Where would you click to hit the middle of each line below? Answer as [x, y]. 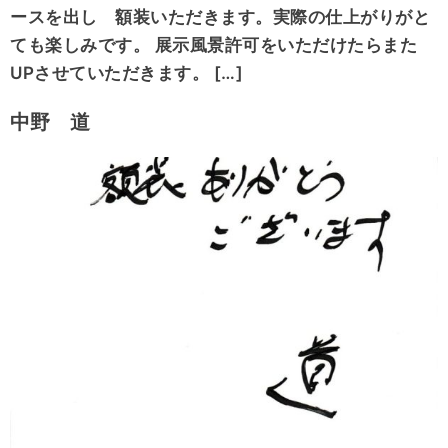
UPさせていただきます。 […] [126, 73]
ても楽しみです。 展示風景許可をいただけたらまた [213, 45]
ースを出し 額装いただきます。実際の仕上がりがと [220, 17]
